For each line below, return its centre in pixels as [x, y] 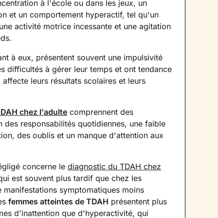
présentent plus [138, 201]
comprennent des [100, 112]
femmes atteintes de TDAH [58, 201]
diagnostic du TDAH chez [114, 166]
